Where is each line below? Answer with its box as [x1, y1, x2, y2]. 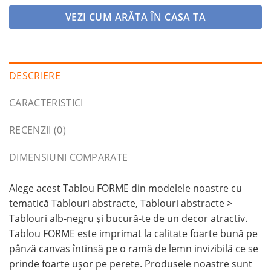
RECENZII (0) [9, 123, 66, 137]
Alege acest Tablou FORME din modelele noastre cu [9, 181, 242, 195]
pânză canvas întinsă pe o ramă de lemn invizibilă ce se [9, 242, 258, 256]
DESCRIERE [9, 69, 60, 83]
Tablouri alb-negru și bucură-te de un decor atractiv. [9, 212, 247, 226]
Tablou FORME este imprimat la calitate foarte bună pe [9, 227, 258, 241]
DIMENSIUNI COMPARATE [9, 151, 128, 165]
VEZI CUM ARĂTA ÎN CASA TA [65, 10, 206, 24]
